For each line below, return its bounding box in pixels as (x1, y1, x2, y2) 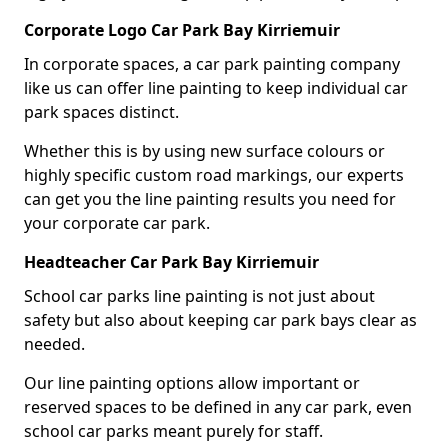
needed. (24, 332, 89, 355)
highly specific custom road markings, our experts (24, 163, 404, 186)
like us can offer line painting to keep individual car (24, 76, 408, 99)
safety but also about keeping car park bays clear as (24, 308, 417, 331)
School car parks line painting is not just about (24, 284, 375, 307)
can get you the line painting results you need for (24, 187, 396, 210)
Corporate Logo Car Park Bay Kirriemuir (24, 18, 340, 41)
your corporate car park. (24, 211, 210, 234)
